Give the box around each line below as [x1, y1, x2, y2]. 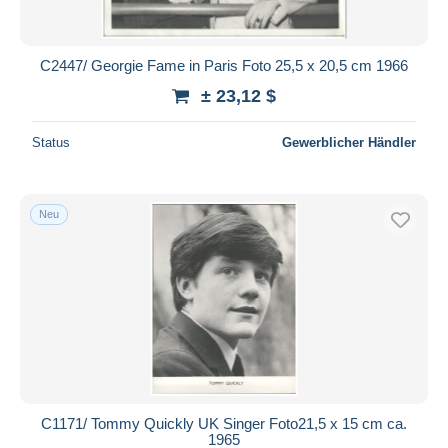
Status [32, 134, 70, 150]
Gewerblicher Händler [282, 134, 416, 150]
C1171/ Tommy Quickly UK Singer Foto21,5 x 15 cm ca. [41, 414, 407, 432]
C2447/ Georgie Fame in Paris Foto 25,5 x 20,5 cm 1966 [40, 56, 408, 74]
